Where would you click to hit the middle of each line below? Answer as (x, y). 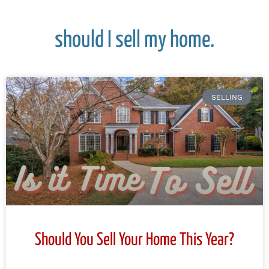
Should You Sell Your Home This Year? (134, 240)
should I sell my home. (134, 41)
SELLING (227, 97)
